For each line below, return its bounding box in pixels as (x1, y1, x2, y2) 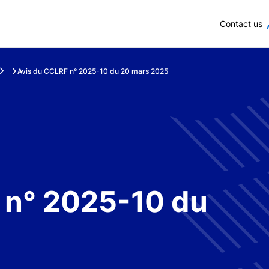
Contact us (220, 19, 262, 29)
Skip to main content (134, 8, 229, 20)
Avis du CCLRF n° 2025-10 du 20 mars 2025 (17, 66, 168, 76)
